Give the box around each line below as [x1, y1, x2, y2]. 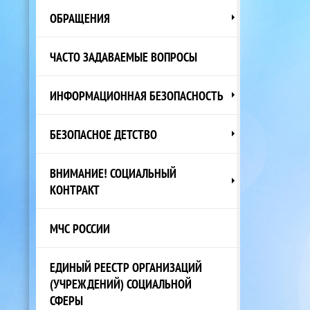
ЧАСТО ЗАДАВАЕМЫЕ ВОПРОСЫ [50, 48, 197, 65]
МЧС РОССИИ [50, 219, 110, 237]
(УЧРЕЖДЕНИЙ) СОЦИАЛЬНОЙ [50, 275, 192, 292]
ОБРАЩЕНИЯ [50, 9, 110, 26]
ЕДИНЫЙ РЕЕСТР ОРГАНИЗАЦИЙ [50, 258, 202, 275]
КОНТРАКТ [50, 181, 100, 198]
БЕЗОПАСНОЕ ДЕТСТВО [50, 125, 157, 143]
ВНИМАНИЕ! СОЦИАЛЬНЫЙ [50, 164, 176, 181]
